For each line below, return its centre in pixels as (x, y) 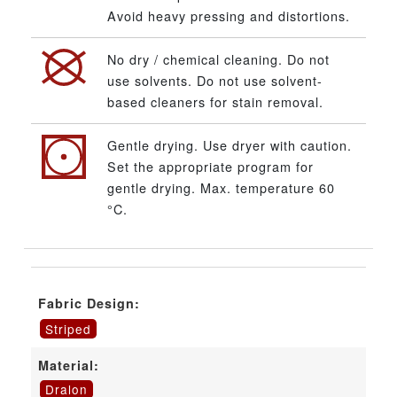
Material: (69, 365)
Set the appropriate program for (210, 166)
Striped (68, 328)
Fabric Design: (89, 303)
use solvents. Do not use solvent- (215, 80)
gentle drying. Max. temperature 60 (221, 187)
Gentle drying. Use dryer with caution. (230, 144)
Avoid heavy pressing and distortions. (229, 15)
